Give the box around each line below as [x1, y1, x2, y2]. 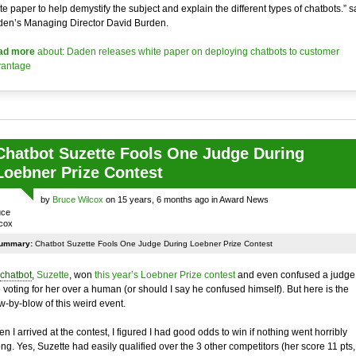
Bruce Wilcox [52, 195, 103, 204]
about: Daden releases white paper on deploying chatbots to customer [34, 46, 339, 57]
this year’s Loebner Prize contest [94, 269, 235, 281]
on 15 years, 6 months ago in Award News [103, 195, 269, 204]
